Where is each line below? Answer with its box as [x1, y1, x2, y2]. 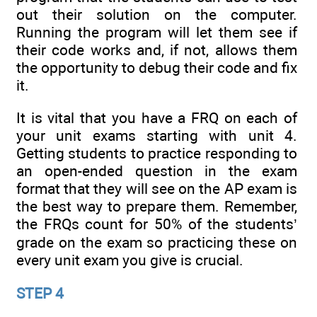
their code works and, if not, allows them [16, 41, 297, 59]
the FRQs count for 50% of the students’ [16, 215, 297, 234]
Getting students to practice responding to [16, 144, 297, 163]
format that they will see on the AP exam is [16, 180, 297, 198]
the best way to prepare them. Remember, [16, 197, 297, 216]
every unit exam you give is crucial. [16, 251, 243, 270]
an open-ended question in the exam [16, 162, 297, 180]
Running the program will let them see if [16, 23, 297, 42]
